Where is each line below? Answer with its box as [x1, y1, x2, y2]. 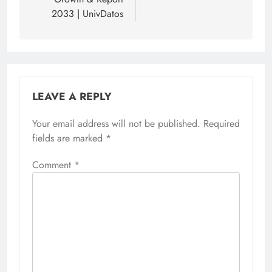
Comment [32, 158, 74, 172]
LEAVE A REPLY [32, 89, 112, 105]
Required [203, 117, 240, 131]
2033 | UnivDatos [52, 7, 123, 21]
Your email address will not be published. [32, 117, 200, 131]
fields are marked [32, 131, 106, 146]
